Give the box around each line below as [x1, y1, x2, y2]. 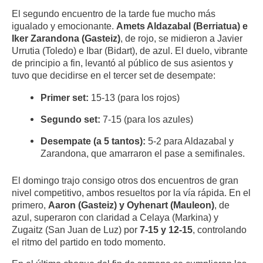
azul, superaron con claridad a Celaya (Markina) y [12, 211, 218, 222]
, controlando [193, 224, 247, 235]
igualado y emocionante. [12, 21, 116, 32]
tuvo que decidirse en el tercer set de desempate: [12, 70, 215, 81]
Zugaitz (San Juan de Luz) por [12, 224, 140, 235]
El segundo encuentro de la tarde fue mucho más [12, 8, 215, 19]
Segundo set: [41, 113, 101, 124]
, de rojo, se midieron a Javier [120, 33, 242, 44]
